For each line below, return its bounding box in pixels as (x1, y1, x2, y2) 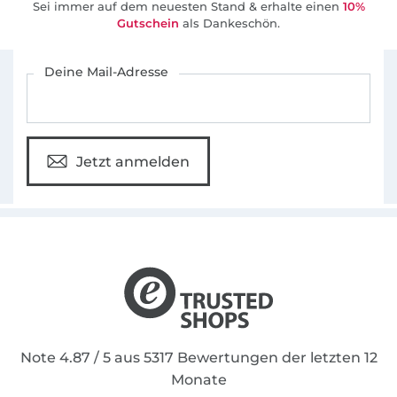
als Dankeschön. (179, 16, 280, 31)
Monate (170, 371, 227, 389)
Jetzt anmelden (75, 152, 190, 170)
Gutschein (117, 16, 179, 31)
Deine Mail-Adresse (44, 64, 168, 81)
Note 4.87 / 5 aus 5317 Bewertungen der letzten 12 (19, 349, 378, 367)
